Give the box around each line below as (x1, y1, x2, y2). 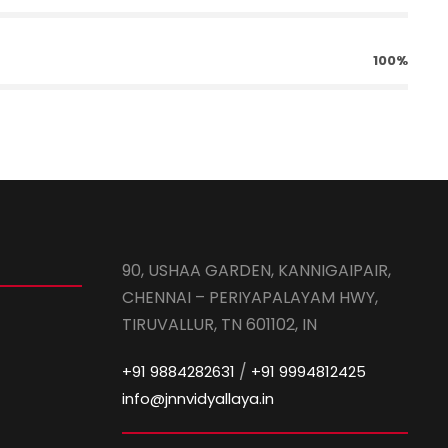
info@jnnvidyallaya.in (122, 388, 274, 409)
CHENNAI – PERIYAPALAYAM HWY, (122, 286, 378, 309)
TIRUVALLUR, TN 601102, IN (122, 313, 317, 336)
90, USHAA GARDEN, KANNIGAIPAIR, (122, 259, 391, 282)
